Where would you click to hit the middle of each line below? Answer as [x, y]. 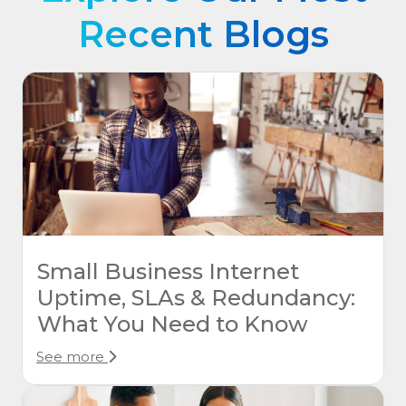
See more [72, 357]
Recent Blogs [203, 34]
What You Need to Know [173, 324]
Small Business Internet [168, 272]
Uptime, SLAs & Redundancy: [196, 298]
